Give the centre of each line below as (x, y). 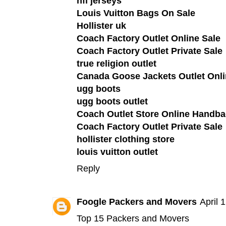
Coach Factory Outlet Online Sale (149, 38)
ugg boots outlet (112, 101)
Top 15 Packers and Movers (133, 219)
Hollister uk (101, 25)
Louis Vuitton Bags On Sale (136, 13)
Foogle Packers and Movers (137, 202)
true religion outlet (117, 63)
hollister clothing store (126, 139)
